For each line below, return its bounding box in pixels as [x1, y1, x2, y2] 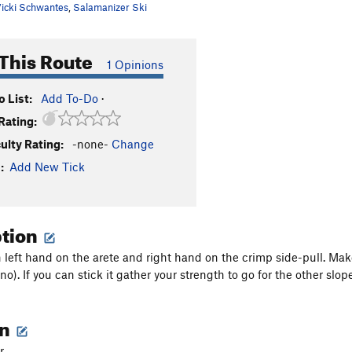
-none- [72, 137, 108, 151]
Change [112, 137, 154, 151]
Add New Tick [9, 159, 85, 174]
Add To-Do [41, 91, 98, 105]
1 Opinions [107, 57, 163, 71]
